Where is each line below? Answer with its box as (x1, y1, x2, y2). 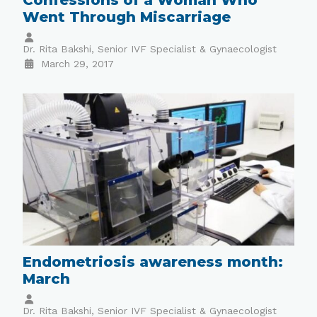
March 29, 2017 (40, 57, 114, 69)
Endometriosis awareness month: (23, 253, 284, 271)
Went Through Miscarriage (23, 8, 231, 25)
